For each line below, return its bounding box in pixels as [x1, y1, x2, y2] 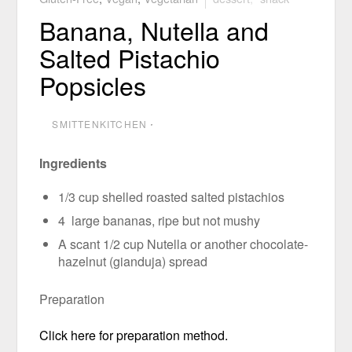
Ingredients [39, 154, 108, 173]
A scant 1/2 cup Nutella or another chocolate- [58, 235, 309, 254]
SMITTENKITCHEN [52, 117, 148, 131]
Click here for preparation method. [39, 326, 229, 345]
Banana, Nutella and [39, 11, 269, 48]
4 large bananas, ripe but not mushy [58, 211, 261, 230]
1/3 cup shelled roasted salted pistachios [58, 188, 285, 207]
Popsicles [39, 66, 147, 103]
